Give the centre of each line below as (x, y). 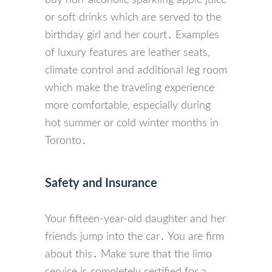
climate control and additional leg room (136, 70)
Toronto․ (66, 141)
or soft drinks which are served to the (133, 17)
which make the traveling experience (130, 88)
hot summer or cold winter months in (132, 123)
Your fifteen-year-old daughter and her (135, 219)
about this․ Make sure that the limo (128, 254)
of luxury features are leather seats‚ (127, 53)
